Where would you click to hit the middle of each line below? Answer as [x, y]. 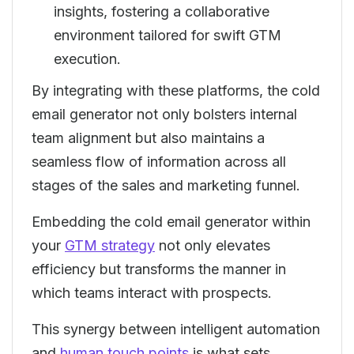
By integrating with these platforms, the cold [176, 90]
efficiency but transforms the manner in [159, 269]
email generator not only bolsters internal [164, 114]
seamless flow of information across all [159, 162]
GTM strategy [110, 245]
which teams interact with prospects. [154, 293]
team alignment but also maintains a [148, 138]
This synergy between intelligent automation [176, 329]
